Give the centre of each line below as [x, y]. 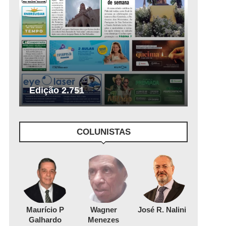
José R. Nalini [162, 209]
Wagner [103, 209]
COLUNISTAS [103, 132]
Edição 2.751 [57, 91]
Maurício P [45, 209]
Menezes [104, 219]
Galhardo [45, 219]
